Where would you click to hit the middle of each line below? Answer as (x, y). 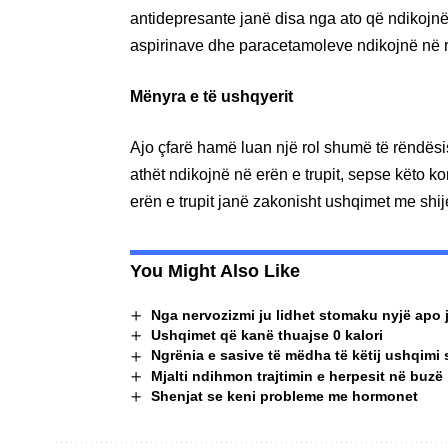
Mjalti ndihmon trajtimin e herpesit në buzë (296, 375)
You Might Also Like (215, 270)
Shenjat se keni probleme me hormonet (284, 396)
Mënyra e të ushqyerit (211, 96)
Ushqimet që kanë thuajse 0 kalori (266, 335)
